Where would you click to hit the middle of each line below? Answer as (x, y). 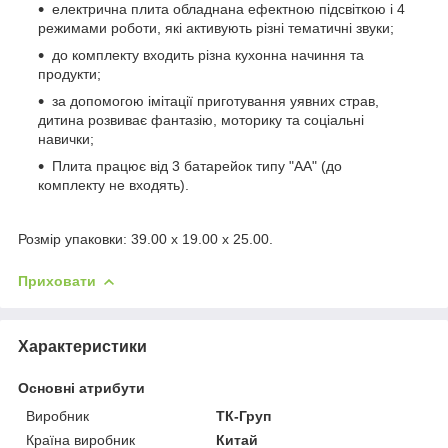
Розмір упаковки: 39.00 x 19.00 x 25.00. (145, 238)
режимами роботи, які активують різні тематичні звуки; (216, 27)
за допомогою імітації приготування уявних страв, (215, 100)
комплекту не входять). (113, 184)
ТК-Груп (244, 415)
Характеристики (82, 346)
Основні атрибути (81, 387)
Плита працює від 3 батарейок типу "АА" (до (197, 165)
